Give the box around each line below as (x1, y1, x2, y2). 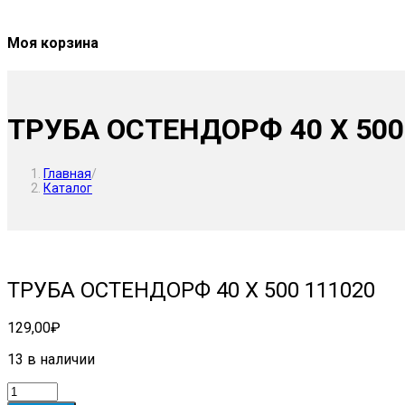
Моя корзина (7, 33, 99, 52)
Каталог (43, 180, 92, 195)
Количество (6, 381, 87, 399)
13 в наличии (7, 350, 95, 368)
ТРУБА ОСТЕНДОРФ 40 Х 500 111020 (7, 277, 375, 303)
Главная (43, 165, 91, 181)
